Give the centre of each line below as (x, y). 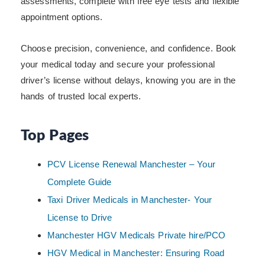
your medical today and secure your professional (118, 64)
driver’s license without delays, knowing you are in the (128, 80)
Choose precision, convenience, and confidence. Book (129, 49)
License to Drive (80, 218)
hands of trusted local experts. (81, 96)
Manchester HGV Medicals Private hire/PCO (136, 235)
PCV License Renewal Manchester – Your (131, 164)
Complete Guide (80, 182)
